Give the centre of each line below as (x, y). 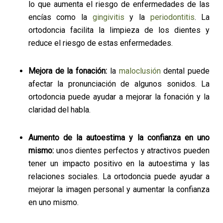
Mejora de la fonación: (69, 71)
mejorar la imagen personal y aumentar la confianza (119, 189)
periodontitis (172, 17)
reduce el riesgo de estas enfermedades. (101, 43)
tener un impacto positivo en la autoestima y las (119, 164)
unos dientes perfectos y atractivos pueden (133, 151)
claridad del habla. (60, 110)
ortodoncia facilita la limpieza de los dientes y (119, 30)
